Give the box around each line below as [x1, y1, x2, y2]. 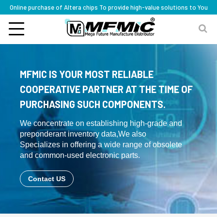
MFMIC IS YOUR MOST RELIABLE [20, 68, 154, 80]
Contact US [28, 175, 65, 183]
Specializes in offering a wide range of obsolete [20, 140, 182, 149]
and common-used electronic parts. [20, 151, 140, 159]
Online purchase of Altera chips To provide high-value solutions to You [9, 3, 208, 11]
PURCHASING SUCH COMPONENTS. [20, 98, 166, 110]
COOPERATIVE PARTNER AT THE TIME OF [20, 83, 193, 95]
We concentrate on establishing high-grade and [20, 119, 182, 127]
